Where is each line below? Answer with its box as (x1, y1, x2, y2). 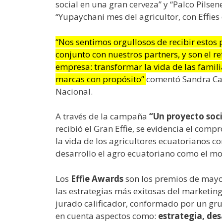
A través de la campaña (55, 111, 149, 122)
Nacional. (55, 85, 93, 97)
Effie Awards (69, 172, 125, 184)
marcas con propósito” (55, 73, 146, 85)
